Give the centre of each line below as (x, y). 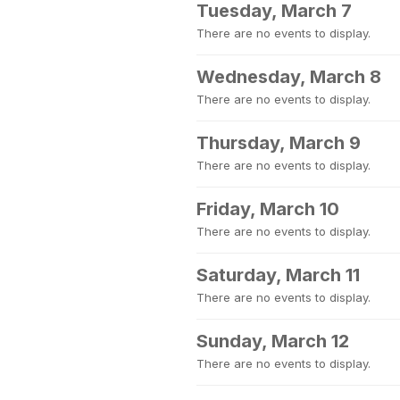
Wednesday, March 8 (289, 77)
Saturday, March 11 (278, 275)
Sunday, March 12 (273, 341)
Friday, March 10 (268, 209)
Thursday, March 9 (279, 143)
